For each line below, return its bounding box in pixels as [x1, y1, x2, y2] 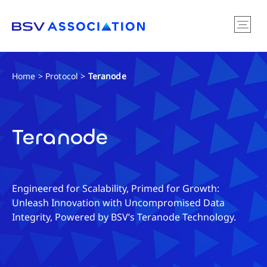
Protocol [45, 70, 79, 82]
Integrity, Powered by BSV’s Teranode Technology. [12, 210, 236, 223]
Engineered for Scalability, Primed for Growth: [12, 182, 219, 195]
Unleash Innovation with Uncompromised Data [12, 196, 225, 209]
